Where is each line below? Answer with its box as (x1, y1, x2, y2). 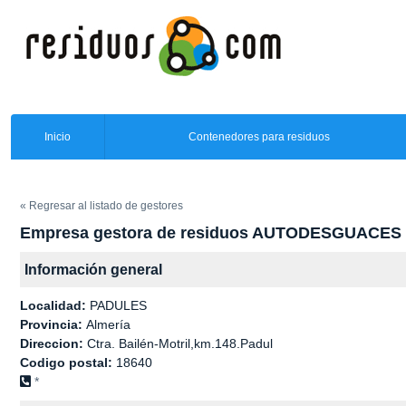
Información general (24, 262, 162, 277)
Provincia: (20, 317, 86, 332)
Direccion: (20, 336, 87, 351)
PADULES (90, 298, 147, 313)
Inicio (44, 130, 71, 143)
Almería (86, 317, 130, 332)
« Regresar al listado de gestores (20, 199, 183, 212)
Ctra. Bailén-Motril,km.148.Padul (87, 336, 273, 351)
